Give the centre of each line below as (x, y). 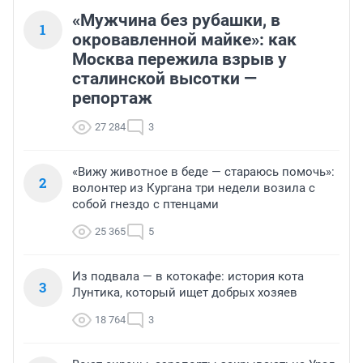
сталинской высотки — (164, 79)
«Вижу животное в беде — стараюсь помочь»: (203, 172)
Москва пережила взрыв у (179, 60)
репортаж (112, 98)
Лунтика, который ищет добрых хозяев (185, 293)
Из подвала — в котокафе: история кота (188, 277)
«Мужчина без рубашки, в (176, 21)
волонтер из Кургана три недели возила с (194, 188)
